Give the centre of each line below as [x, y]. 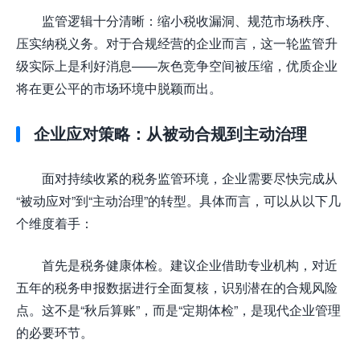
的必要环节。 [55, 333]
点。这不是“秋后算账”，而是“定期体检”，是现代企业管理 [178, 310]
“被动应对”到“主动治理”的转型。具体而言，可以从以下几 [178, 201]
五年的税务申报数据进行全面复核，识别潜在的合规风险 [177, 288]
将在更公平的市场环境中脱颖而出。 [119, 88]
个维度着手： [55, 223]
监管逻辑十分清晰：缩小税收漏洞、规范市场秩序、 [190, 21]
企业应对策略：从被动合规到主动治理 [170, 134]
